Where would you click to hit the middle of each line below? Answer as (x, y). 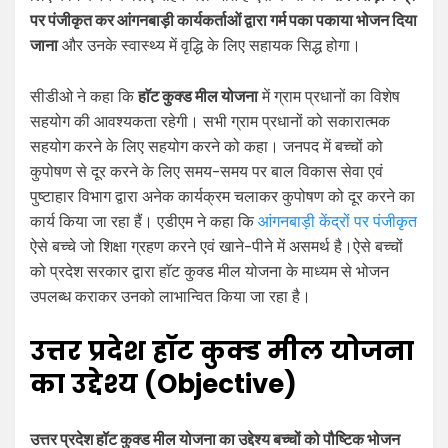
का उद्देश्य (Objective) (163, 384)
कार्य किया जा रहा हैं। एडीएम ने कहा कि (144, 222)
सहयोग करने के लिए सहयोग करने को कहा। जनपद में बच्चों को (206, 147)
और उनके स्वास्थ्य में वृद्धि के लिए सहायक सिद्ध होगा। (209, 46)
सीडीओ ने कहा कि (84, 97)
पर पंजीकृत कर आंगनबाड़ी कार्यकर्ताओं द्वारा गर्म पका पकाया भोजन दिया (223, 21)
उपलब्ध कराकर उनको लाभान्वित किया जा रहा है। (172, 297)
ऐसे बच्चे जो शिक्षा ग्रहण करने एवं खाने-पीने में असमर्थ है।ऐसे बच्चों (216, 247)
